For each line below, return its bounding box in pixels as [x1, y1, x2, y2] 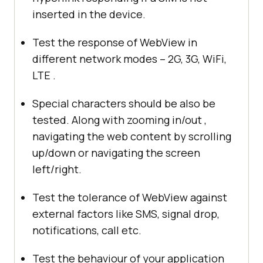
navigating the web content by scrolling [32, 129, 231, 144]
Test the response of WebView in [32, 35, 197, 50]
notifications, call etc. [32, 223, 141, 238]
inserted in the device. [32, 7, 146, 22]
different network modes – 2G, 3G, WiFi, [32, 52, 227, 66]
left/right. [32, 162, 82, 177]
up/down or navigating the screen [32, 146, 200, 160]
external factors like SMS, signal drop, [32, 207, 220, 221]
